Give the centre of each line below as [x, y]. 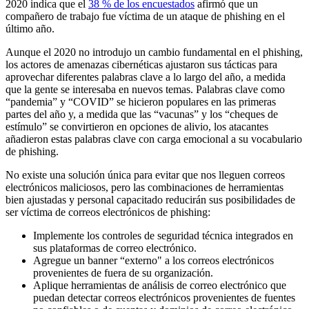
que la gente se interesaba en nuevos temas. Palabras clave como [145, 89]
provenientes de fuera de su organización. [123, 272]
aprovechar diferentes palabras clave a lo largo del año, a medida [146, 77]
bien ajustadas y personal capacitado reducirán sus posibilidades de [150, 199]
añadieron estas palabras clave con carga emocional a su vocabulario [154, 139]
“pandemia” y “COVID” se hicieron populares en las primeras [141, 101]
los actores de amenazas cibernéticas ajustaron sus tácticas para [141, 64]
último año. [30, 28]
